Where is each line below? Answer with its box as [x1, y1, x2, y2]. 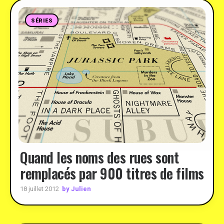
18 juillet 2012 [20, 185, 59, 192]
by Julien [62, 184, 91, 192]
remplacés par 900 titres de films [20, 163, 204, 183]
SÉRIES [31, 17, 53, 24]
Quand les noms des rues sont [20, 147, 178, 167]
